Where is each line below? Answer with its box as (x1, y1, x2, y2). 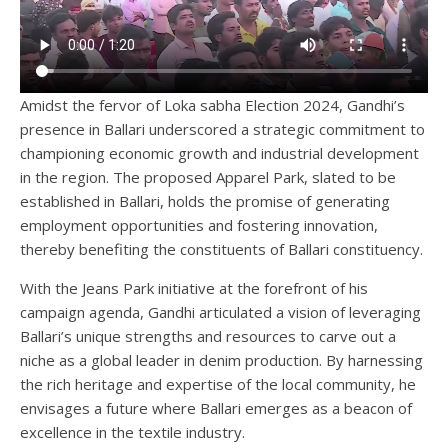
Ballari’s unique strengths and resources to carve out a (20, 325, 396, 346)
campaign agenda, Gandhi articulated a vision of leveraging (20, 301, 421, 322)
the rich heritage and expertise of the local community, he (20, 373, 416, 394)
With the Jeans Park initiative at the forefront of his (20, 277, 368, 298)
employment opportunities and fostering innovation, (20, 214, 378, 235)
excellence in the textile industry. (20, 421, 245, 442)
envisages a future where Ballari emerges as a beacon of (20, 397, 412, 418)
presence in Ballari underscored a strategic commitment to (20, 118, 425, 139)
